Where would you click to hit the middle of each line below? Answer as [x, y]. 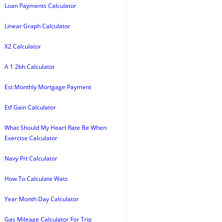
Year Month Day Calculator [42, 199]
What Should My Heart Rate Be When [55, 128]
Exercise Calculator [31, 138]
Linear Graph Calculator [37, 26]
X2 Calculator [23, 46]
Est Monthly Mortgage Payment [48, 87]
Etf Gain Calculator [30, 107]
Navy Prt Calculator [31, 158]
